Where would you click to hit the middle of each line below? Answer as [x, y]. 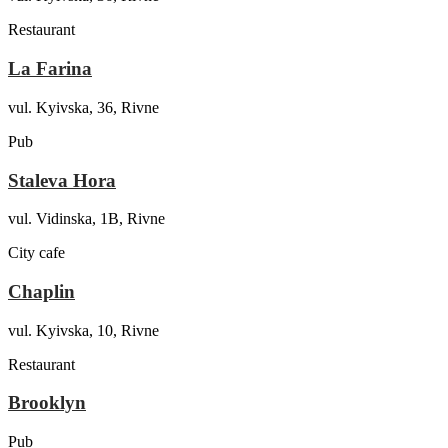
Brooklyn [47, 403]
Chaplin [41, 291]
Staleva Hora [62, 180]
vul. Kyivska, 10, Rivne [83, 330]
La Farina [50, 69]
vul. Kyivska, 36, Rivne [83, 107]
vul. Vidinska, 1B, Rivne [86, 219]
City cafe [36, 253]
